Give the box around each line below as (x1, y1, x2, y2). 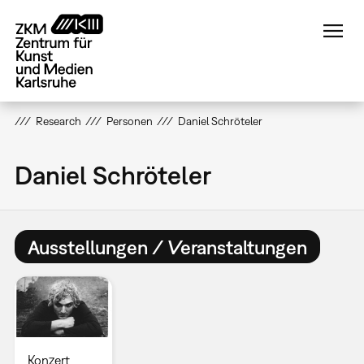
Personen (106, 115, 153, 128)
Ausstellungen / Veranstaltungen (27, 235, 307, 258)
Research (35, 115, 81, 128)
